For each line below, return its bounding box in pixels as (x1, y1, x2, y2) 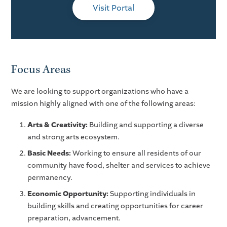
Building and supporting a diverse (88, 120, 204, 130)
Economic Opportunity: (27, 189, 109, 199)
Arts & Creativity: (27, 120, 88, 130)
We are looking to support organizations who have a (11, 87, 189, 97)
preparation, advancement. (27, 213, 121, 223)
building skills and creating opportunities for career (27, 201, 204, 211)
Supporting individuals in (108, 189, 196, 199)
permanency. (27, 173, 73, 183)
